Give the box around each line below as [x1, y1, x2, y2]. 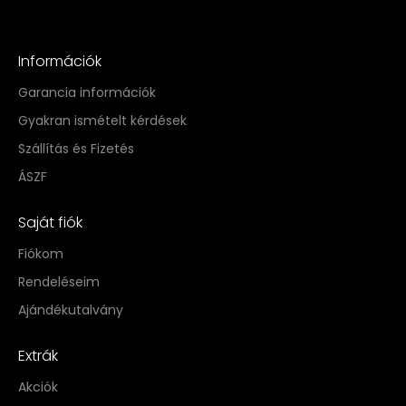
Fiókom [18, 245, 63, 264]
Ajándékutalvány [18, 301, 123, 320]
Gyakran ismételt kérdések [18, 111, 187, 130]
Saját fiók [18, 212, 82, 234]
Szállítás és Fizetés [18, 140, 134, 159]
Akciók [18, 378, 58, 397]
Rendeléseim [18, 273, 100, 292]
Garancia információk [18, 83, 156, 102]
